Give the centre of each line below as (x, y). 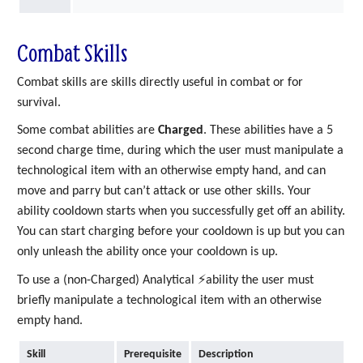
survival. (39, 102)
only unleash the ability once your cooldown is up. (147, 252)
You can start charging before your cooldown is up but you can (181, 232)
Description (226, 355)
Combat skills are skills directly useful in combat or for (160, 82)
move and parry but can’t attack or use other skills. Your (164, 192)
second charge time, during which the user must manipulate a (180, 151)
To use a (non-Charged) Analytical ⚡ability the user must (165, 280)
